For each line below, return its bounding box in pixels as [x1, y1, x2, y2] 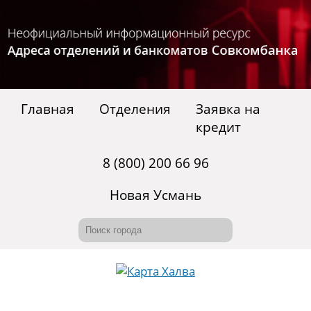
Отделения [99, 100, 171, 119]
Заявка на [196, 100, 260, 119]
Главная [21, 100, 74, 119]
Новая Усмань [110, 186, 201, 205]
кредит [196, 118, 241, 137]
